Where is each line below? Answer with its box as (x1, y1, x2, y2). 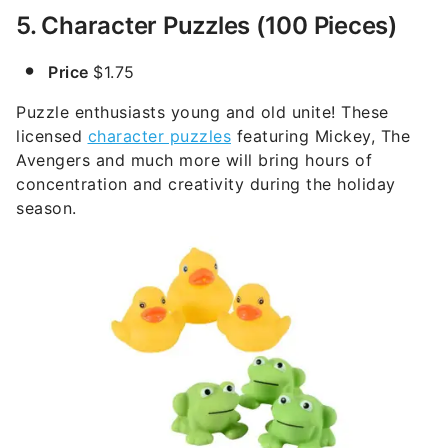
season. (16, 198, 77, 219)
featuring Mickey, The (231, 126, 410, 147)
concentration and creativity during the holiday (16, 174, 396, 195)
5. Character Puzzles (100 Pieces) (16, 11, 397, 41)
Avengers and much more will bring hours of (16, 150, 372, 171)
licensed (16, 126, 88, 147)
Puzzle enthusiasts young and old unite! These (16, 102, 389, 123)
